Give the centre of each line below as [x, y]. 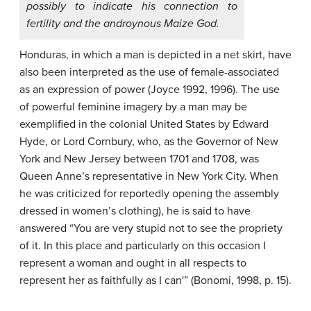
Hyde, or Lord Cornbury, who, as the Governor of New [149, 141]
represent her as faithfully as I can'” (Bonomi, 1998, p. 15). [155, 280]
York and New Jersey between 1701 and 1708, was [139, 159]
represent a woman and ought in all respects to [133, 263]
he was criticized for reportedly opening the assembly [149, 193]
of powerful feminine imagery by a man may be [133, 107]
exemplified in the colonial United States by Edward [144, 124]
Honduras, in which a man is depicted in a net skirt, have [155, 54]
